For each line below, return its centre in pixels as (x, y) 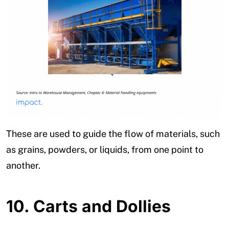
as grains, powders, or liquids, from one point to (105, 149)
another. (23, 165)
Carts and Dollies (102, 206)
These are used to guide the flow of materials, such (113, 133)
